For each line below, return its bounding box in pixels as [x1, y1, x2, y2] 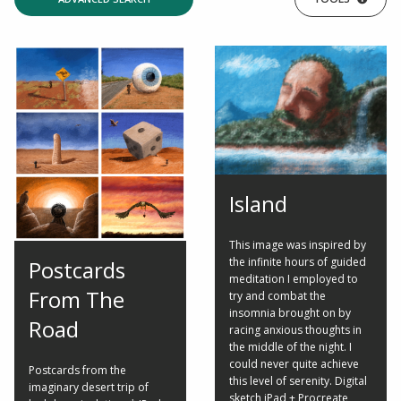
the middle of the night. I [229, 338, 352, 354]
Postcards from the [29, 362, 126, 378]
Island [229, 188, 287, 218]
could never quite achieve [229, 355, 359, 371]
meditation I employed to [229, 270, 358, 286]
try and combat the [229, 287, 326, 303]
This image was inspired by [229, 236, 366, 252]
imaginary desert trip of [29, 379, 149, 395]
